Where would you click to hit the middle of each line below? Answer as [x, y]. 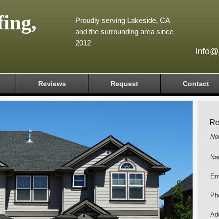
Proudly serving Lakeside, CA [122, 20]
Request [124, 84]
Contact [196, 84]
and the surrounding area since [124, 32]
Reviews [52, 84]
